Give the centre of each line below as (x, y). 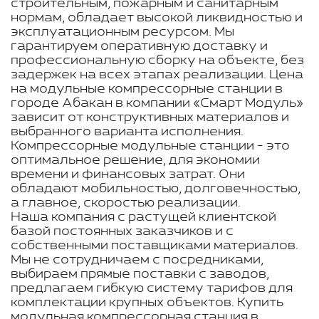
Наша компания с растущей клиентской (143, 217)
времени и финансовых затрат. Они (128, 174)
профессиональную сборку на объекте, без (157, 61)
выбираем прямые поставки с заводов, (140, 274)
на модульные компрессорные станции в (147, 89)
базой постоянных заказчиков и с (122, 231)
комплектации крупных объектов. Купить (147, 303)
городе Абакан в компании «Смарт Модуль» (157, 103)
